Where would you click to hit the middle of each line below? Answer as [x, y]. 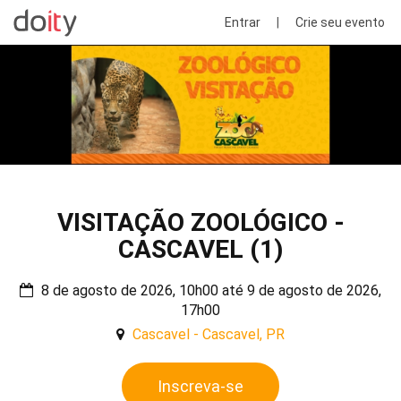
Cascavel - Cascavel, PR [209, 335]
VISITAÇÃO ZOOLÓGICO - [200, 223]
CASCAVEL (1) [200, 250]
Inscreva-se [200, 387]
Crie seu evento [340, 22]
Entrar [242, 22]
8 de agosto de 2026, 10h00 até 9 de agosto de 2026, [209, 291]
